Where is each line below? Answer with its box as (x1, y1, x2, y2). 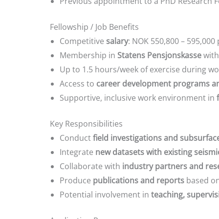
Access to (60, 78, 96, 89)
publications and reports (93, 175, 184, 186)
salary (106, 35, 128, 46)
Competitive (60, 35, 106, 46)
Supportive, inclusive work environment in (60, 92, 217, 103)
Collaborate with (60, 160, 122, 172)
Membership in (60, 49, 117, 61)
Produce (60, 175, 93, 186)
